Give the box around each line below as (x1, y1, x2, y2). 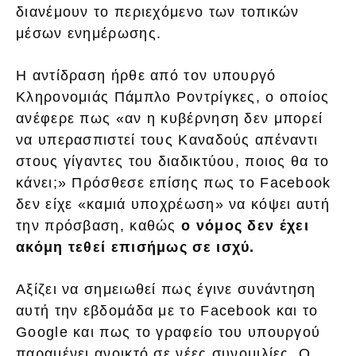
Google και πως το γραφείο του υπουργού (16, 323, 321, 340)
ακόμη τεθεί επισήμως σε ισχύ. (16, 238, 255, 255)
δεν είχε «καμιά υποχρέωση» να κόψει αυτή (16, 195, 330, 212)
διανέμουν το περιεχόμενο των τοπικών (16, 3, 300, 20)
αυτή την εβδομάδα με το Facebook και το (16, 302, 319, 319)
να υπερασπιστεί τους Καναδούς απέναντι (16, 131, 319, 148)
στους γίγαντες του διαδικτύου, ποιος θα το (16, 153, 330, 169)
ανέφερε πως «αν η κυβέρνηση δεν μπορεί (16, 110, 323, 126)
